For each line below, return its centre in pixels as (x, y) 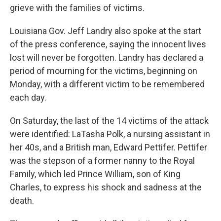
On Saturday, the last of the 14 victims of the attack (109, 121)
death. (22, 201)
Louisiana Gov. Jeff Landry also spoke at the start (106, 31)
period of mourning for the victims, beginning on (104, 71)
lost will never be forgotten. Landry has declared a (107, 57)
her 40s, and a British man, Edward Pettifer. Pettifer (109, 147)
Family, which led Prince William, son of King (95, 174)
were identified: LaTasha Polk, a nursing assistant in (110, 134)
